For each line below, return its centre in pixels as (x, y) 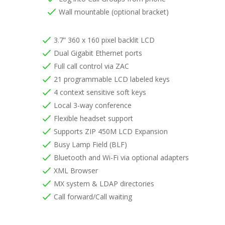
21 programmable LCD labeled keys (111, 79)
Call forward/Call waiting (93, 196)
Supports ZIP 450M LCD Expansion (110, 131)
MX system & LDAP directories (104, 183)
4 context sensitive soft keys (100, 92)
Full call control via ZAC (91, 66)
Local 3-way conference (92, 105)
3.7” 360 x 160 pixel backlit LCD (104, 40)
